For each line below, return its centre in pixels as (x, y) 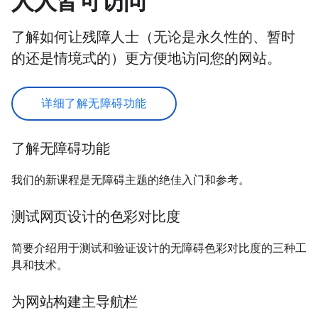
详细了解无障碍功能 (94, 103)
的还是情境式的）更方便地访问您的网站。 (146, 58)
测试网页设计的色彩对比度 (96, 216)
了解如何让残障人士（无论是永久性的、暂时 (153, 37)
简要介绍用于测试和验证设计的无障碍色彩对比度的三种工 (159, 248)
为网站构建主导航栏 (75, 302)
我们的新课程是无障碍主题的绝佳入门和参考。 (131, 180)
